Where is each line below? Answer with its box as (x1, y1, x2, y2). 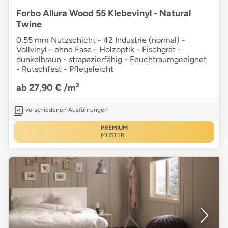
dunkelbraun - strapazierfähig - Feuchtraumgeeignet (16, 54, 207, 65)
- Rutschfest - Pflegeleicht (16, 64, 113, 74)
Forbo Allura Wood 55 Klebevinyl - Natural (16, 8, 191, 19)
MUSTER (100, 132, 125, 139)
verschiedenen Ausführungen (25, 106, 108, 114)
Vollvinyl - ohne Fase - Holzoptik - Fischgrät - (16, 45, 181, 55)
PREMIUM (100, 124, 128, 132)
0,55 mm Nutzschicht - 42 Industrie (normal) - (16, 35, 185, 45)
